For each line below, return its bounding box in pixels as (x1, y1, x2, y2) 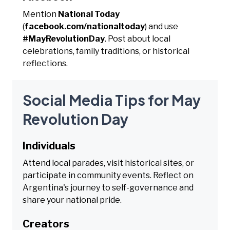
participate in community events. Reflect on (23, 170, 194, 180)
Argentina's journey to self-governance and (23, 182, 194, 193)
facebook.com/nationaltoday (25, 21, 145, 31)
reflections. (23, 58, 68, 68)
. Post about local (105, 33, 170, 44)
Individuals (23, 139, 75, 152)
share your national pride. (23, 195, 122, 205)
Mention (23, 9, 58, 19)
